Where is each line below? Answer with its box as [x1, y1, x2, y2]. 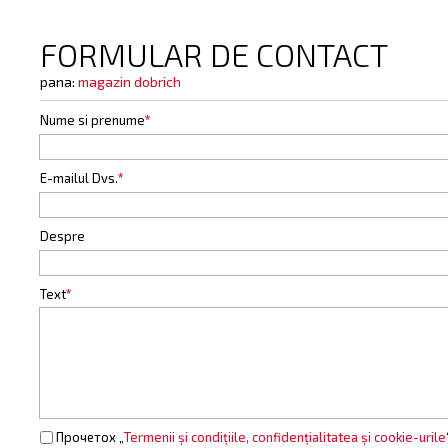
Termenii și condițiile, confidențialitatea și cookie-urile [124, 429, 446, 445]
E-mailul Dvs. [40, 170, 118, 186]
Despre [40, 228, 85, 244]
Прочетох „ [53, 429, 124, 445]
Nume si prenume [40, 112, 145, 128]
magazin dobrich [78, 73, 181, 90]
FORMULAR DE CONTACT [40, 35, 388, 73]
